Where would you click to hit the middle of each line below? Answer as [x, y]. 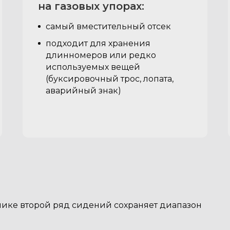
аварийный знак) [83, 91]
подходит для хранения [98, 43]
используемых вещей [93, 67]
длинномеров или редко [101, 55]
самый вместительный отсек [108, 26]
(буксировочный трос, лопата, [110, 79]
